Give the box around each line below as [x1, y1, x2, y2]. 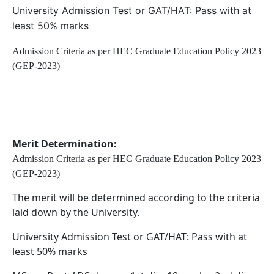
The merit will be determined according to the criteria [12, 190, 260, 204]
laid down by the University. [12, 205, 139, 219]
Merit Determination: [12, 136, 117, 150]
